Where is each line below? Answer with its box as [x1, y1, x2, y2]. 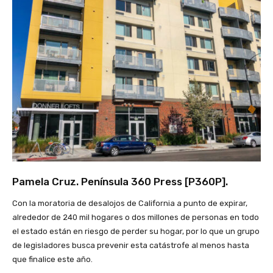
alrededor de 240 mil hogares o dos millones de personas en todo [12, 213, 259, 222]
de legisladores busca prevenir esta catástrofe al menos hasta [12, 241, 249, 250]
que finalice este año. [12, 255, 93, 264]
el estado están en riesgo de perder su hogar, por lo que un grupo [12, 227, 260, 236]
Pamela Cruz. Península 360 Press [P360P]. [12, 175, 228, 188]
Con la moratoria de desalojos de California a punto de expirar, [12, 199, 247, 208]
